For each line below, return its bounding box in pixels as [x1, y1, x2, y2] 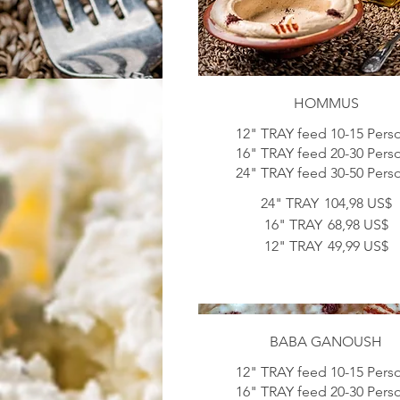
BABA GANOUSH [270, 332, 383, 350]
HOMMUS [293, 95, 359, 112]
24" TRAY [260, 195, 319, 212]
